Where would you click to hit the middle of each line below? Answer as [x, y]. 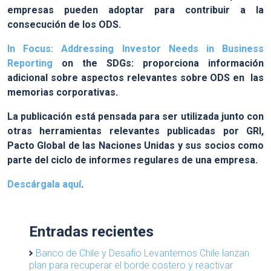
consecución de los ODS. [64, 24]
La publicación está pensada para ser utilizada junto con [135, 116]
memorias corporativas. [63, 92]
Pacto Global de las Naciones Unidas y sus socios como [135, 145]
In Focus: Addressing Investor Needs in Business [135, 49]
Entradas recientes [91, 232]
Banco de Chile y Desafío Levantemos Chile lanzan [142, 253]
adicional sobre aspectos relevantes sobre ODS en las [135, 78]
